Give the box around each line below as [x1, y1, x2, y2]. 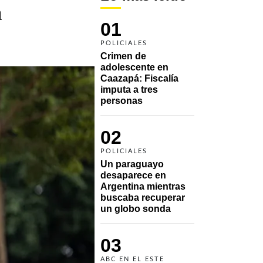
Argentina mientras [100, 181, 186, 191]
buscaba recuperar [100, 192, 185, 203]
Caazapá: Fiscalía [100, 73, 178, 83]
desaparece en [100, 170, 166, 180]
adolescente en [100, 62, 168, 72]
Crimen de [100, 50, 146, 61]
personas [100, 95, 145, 106]
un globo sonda [100, 203, 173, 214]
